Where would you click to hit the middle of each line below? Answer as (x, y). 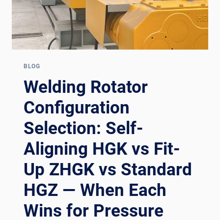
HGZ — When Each (95, 190)
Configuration (77, 108)
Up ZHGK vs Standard (108, 169)
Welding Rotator (86, 87)
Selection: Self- (83, 128)
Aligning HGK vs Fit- (102, 149)
